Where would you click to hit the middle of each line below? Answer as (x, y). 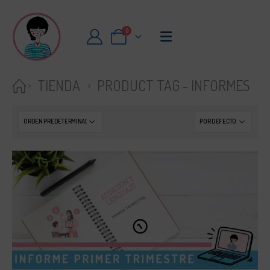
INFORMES (221, 85)
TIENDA (59, 85)
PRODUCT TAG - (144, 85)
